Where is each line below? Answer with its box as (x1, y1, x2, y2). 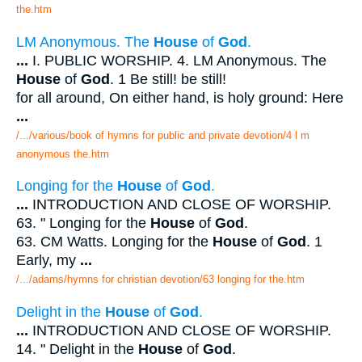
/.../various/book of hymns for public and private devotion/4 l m (16, 128, 309, 141)
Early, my (16, 252, 80, 269)
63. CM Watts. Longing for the (16, 234, 213, 250)
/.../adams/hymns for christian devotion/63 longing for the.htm (16, 273, 305, 286)
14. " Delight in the (16, 340, 138, 357)
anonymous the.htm (16, 147, 109, 160)
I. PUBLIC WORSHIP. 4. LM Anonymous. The (28, 52, 326, 69)
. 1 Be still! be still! (110, 70, 226, 87)
